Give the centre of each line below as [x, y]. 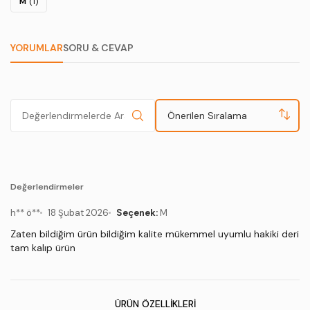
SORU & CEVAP [98, 48]
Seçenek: [137, 213]
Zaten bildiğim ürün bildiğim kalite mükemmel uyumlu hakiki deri [155, 234]
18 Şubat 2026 [78, 213]
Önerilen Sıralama [207, 116]
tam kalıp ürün [43, 248]
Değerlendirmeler [47, 187]
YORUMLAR [37, 48]
